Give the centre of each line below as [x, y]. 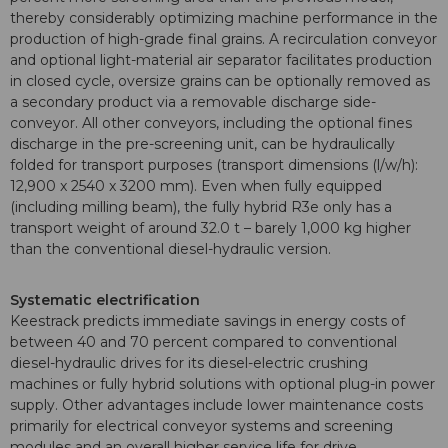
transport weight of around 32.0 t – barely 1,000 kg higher [210, 228]
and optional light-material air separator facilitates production [221, 60]
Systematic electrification [105, 300]
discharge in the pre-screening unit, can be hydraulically [202, 144]
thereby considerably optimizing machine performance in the [224, 18]
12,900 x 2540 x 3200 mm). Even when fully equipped [196, 186]
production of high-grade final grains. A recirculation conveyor [223, 39]
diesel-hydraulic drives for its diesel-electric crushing [189, 363]
